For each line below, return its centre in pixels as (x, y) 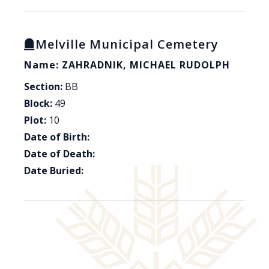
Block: (38, 104)
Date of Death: (59, 154)
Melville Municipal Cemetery (127, 44)
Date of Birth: (57, 137)
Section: (43, 87)
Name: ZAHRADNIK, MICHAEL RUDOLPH (127, 65)
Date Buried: (54, 171)
